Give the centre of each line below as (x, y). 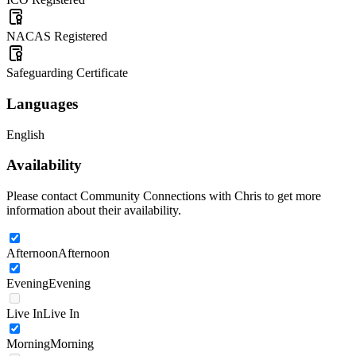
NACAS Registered (57, 37)
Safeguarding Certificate (67, 73)
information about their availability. (94, 210)
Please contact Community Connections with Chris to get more (164, 196)
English (25, 134)
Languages (42, 103)
